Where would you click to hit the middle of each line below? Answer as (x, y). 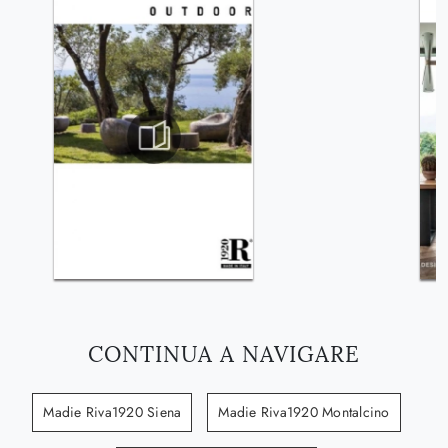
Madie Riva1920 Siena (112, 411)
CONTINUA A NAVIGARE (224, 354)
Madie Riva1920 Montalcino (304, 411)
